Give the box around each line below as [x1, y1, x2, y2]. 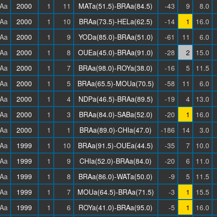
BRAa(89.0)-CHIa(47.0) [79, 125, 152, 135]
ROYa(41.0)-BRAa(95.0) [78, 202, 153, 212]
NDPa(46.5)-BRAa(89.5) [78, 94, 153, 104]
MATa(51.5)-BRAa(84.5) [78, 1, 153, 11]
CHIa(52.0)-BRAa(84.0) [79, 156, 152, 166]
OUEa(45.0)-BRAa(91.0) [78, 47, 153, 57]
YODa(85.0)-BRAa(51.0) [78, 32, 153, 42]
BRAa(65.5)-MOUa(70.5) [77, 78, 154, 88]
